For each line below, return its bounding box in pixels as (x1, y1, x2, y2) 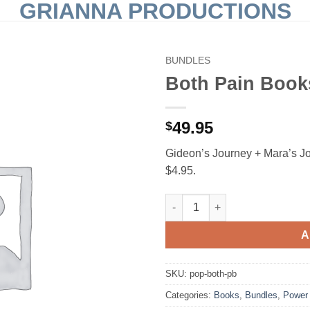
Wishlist (101, 102, 134, 114)
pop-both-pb (190, 268, 237, 279)
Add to (103, 90, 132, 102)
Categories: (165, 289, 214, 300)
